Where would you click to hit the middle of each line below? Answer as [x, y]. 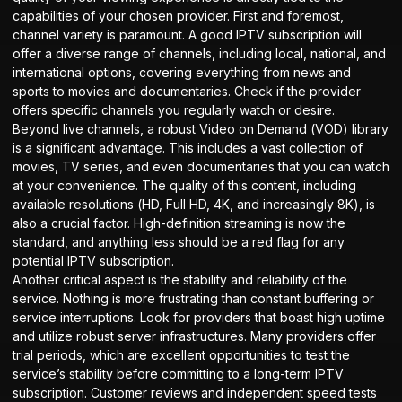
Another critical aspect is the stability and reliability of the [180, 280]
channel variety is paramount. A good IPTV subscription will [187, 35]
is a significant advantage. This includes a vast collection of [188, 148]
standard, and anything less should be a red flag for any [179, 242]
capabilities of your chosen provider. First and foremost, [178, 16]
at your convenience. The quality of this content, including [184, 186]
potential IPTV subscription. [93, 261]
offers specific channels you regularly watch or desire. [174, 110]
